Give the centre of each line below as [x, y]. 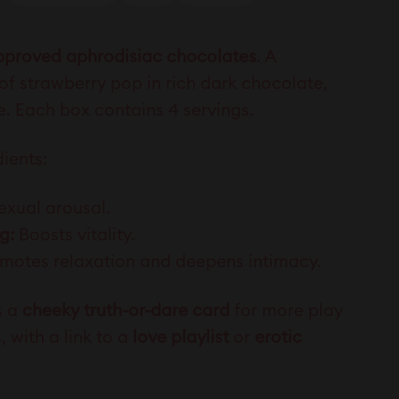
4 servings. [213, 111]
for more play [289, 312]
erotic [278, 338]
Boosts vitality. [77, 236]
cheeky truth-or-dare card [126, 312]
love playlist [181, 338]
